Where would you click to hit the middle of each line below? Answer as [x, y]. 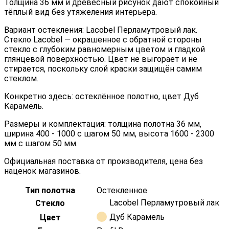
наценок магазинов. [42, 171]
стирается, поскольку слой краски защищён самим [103, 69]
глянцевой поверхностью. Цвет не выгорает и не [101, 59]
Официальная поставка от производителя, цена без [104, 162]
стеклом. [21, 79]
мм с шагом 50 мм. [41, 144]
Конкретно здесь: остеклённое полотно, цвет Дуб [101, 97]
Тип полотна [50, 191]
